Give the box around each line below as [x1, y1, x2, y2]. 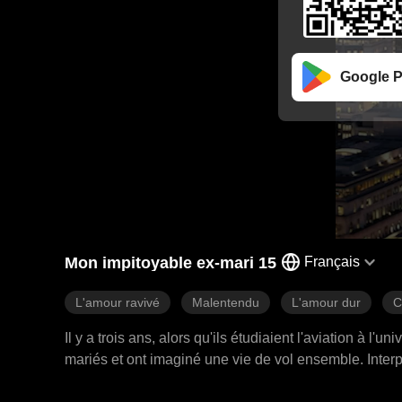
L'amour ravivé [75, 295, 160, 310]
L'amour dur [292, 295, 361, 310]
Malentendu [192, 295, 259, 310]
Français [304, 254, 360, 269]
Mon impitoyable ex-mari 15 [65, 254, 276, 272]
